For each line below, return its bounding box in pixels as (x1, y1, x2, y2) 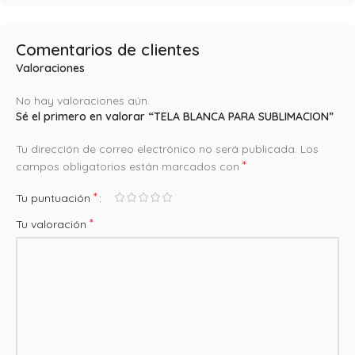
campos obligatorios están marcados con (16, 158, 242, 174)
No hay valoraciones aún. (16, 93, 150, 108)
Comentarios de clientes (16, 39, 200, 59)
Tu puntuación (16, 190, 94, 205)
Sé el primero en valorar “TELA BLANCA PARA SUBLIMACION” (16, 109, 334, 124)
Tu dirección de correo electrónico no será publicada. (16, 141, 297, 156)
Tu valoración (16, 216, 90, 231)
